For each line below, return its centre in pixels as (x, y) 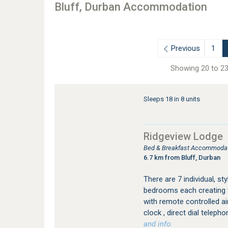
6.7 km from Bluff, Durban (182, 158)
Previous (186, 48)
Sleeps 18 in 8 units (172, 99)
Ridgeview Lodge (183, 137)
